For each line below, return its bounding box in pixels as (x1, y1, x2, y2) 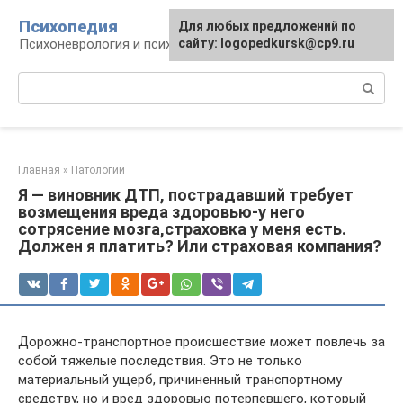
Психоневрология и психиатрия (19, 36, 216, 52)
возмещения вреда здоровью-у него (18, 202, 305, 221)
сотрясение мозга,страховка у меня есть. (18, 219, 346, 238)
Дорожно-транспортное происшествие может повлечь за (18, 334, 385, 350)
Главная (18, 164, 60, 176)
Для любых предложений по (178, 19, 356, 33)
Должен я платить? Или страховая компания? (18, 237, 381, 255)
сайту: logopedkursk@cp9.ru (178, 36, 354, 50)
